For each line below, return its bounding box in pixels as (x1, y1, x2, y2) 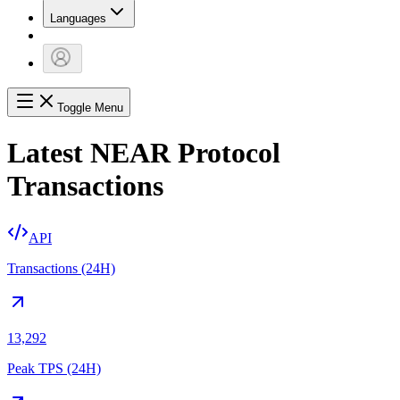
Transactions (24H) (7, 261, 115, 277)
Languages (50, 12, 106, 26)
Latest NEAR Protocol (7, 136, 280, 169)
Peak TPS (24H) (7, 361, 101, 377)
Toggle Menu (57, 101, 123, 115)
